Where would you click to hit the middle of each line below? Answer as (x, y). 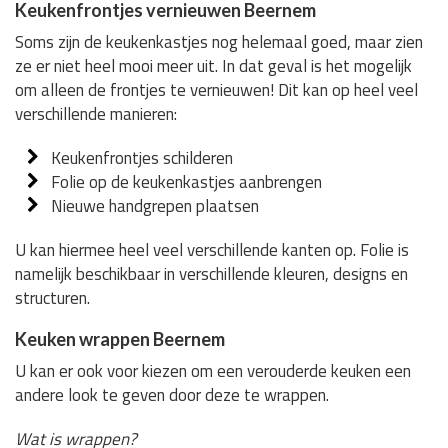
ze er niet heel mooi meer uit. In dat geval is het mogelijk (213, 65)
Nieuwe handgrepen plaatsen (155, 205)
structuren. (52, 297)
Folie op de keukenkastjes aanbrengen (187, 181)
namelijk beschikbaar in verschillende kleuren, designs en (211, 273)
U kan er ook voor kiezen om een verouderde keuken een (213, 370)
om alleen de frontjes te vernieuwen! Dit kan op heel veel (216, 89)
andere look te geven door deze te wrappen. (172, 394)
